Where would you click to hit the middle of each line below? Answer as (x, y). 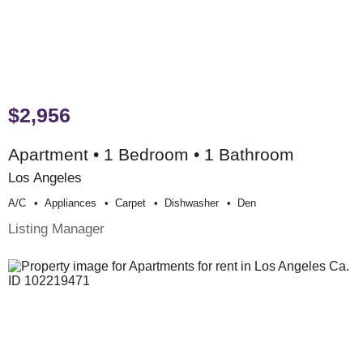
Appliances (70, 203)
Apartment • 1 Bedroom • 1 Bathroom (151, 154)
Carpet (130, 203)
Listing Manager (56, 229)
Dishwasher (192, 203)
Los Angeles (45, 177)
